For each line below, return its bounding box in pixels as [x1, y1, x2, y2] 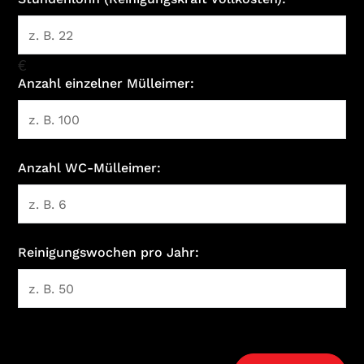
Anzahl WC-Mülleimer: [18, 160, 162, 175]
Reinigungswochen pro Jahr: [18, 245, 200, 260]
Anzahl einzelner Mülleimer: [18, 76, 195, 91]
